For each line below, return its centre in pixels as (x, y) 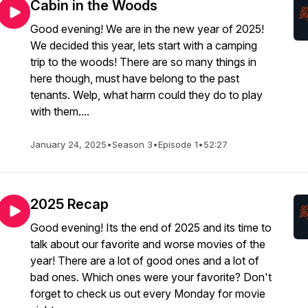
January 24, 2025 (68, 144)
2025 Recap (69, 204)
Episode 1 (178, 144)
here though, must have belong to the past (135, 78)
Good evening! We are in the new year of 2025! (147, 29)
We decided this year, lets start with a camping (144, 45)
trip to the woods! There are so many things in (143, 62)
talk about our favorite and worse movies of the (148, 244)
